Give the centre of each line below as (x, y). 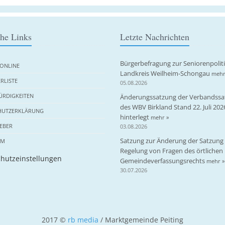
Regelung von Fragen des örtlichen (172, 151)
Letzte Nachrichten (155, 37)
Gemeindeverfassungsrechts (163, 161)
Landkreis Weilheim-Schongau (166, 73)
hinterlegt (135, 117)
